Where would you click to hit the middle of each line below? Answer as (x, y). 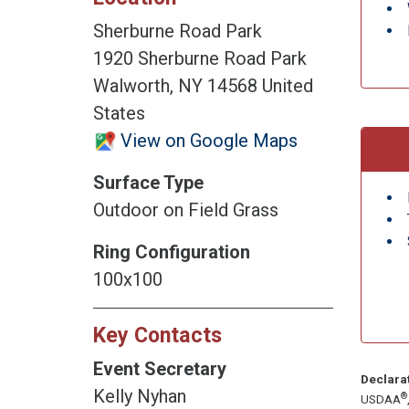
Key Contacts (157, 335)
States (119, 113)
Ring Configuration (172, 252)
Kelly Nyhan (140, 396)
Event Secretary (160, 368)
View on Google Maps (207, 140)
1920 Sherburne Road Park (200, 58)
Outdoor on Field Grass (186, 210)
